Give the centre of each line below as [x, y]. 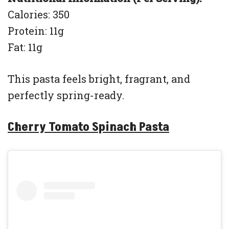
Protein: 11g [36, 30]
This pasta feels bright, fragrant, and [99, 78]
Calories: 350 [39, 14]
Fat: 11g [25, 47]
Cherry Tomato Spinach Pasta [88, 127]
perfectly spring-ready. [66, 95]
